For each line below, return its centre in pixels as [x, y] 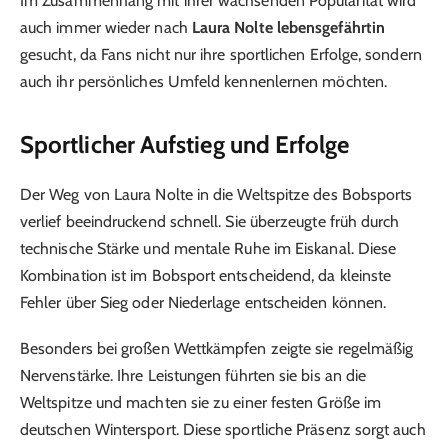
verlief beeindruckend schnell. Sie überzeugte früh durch [210, 221]
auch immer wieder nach [106, 27]
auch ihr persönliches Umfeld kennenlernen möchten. [203, 81]
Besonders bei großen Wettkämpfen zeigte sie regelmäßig [217, 349]
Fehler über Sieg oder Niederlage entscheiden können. [203, 302]
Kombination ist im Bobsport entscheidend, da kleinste [206, 275]
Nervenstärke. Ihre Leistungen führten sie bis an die [193, 376]
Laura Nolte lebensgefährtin [288, 27]
